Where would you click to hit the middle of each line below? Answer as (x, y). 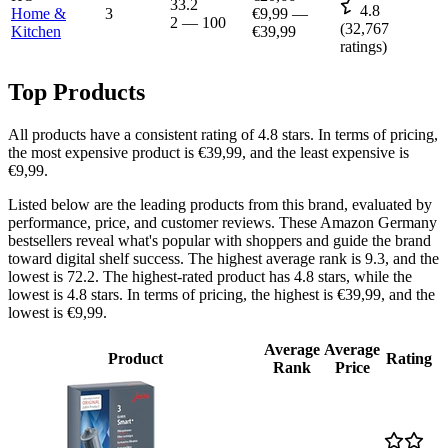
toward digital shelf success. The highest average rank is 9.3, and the (223, 258)
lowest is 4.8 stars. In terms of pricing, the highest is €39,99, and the (221, 294)
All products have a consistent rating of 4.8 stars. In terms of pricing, (223, 134)
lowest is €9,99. (57, 312)
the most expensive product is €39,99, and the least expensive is (208, 152)
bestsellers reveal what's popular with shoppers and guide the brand (219, 240)
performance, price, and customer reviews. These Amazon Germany (222, 222)
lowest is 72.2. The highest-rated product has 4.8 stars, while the (210, 276)
